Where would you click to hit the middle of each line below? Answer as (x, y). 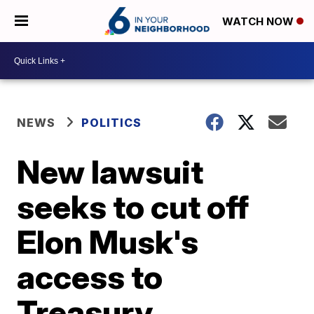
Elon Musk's (108, 242)
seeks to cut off (133, 207)
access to (90, 277)
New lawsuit (110, 172)
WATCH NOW (259, 22)
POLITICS (112, 123)
